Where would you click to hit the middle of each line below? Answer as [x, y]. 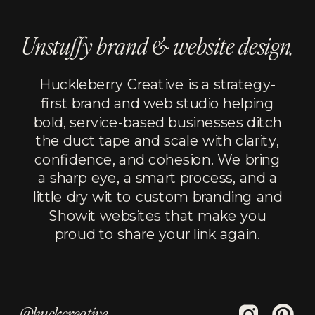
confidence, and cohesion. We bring [157, 160]
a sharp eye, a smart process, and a [157, 178]
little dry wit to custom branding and [157, 197]
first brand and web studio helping [157, 103]
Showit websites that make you [157, 216]
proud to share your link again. [157, 234]
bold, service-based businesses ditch [157, 122]
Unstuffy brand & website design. [157, 47]
